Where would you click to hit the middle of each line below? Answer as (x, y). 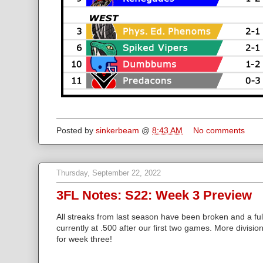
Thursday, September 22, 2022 (109, 173)
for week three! (84, 239)
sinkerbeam (117, 130)
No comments (220, 130)
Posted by (76, 130)
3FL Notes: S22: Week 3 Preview (154, 195)
